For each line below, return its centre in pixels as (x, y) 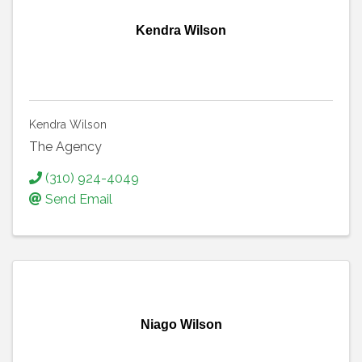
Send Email (79, 200)
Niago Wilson (181, 325)
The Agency (65, 147)
